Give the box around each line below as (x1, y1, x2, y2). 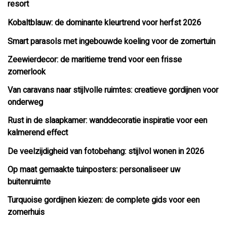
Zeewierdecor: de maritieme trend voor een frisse (8, 53, 182, 66)
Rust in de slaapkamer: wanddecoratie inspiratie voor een (8, 114, 207, 127)
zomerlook (8, 65, 46, 78)
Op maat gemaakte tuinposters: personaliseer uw (8, 163, 180, 176)
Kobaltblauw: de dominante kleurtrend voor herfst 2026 (8, 16, 201, 29)
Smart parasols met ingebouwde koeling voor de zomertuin (8, 35, 215, 48)
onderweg (8, 96, 43, 108)
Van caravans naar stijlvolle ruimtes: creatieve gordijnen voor (8, 84, 218, 96)
